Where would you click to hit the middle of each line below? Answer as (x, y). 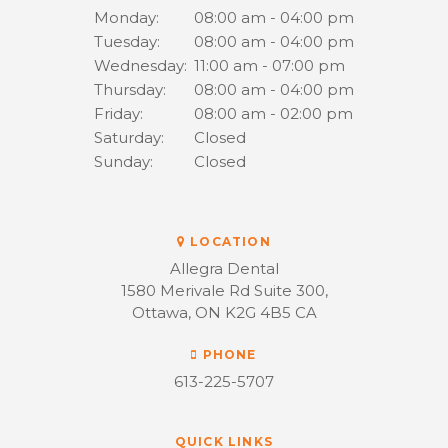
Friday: (118, 113)
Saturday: (129, 137)
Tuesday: (127, 41)
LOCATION (230, 241)
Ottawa (159, 312)
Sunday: (123, 161)
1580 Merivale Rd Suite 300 (222, 290)
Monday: (126, 17)
